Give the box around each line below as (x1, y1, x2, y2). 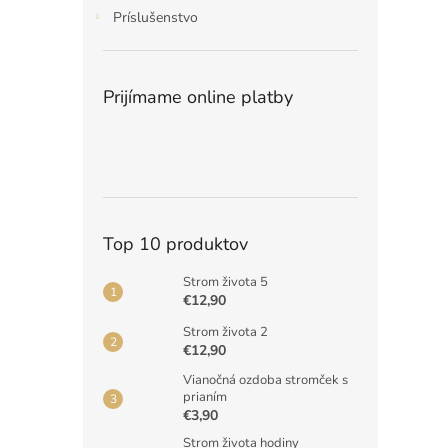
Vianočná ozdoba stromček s (183, 371, 348, 389)
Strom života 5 (183, 273, 268, 291)
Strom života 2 (183, 323, 268, 341)
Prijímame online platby (103, 85, 293, 109)
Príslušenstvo (113, 8, 198, 27)
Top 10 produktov (103, 232, 248, 256)
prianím (183, 388, 227, 406)
